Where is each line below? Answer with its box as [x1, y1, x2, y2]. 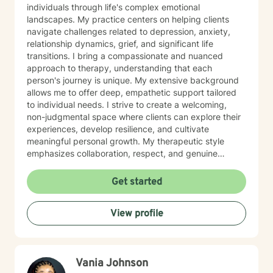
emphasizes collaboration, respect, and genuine [27, 148, 218, 158]
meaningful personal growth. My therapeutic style [27, 136, 143, 146]
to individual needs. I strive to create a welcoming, [27, 99, 227, 110]
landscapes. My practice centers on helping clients [27, 14, 229, 24]
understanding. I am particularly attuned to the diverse [27, 160, 244, 171]
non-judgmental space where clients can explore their [27, 112, 241, 122]
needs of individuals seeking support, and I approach [27, 172, 239, 183]
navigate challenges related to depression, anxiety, [27, 26, 230, 37]
